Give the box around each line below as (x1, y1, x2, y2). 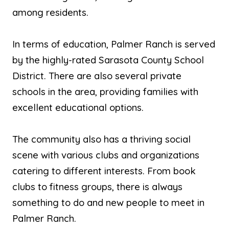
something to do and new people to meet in (12, 196, 204, 209)
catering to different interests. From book (12, 164, 196, 177)
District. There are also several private (12, 69, 181, 82)
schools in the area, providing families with (12, 85, 198, 98)
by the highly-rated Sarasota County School (12, 53, 204, 66)
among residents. (12, 6, 88, 18)
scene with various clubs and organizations (12, 148, 199, 161)
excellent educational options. (12, 101, 144, 113)
